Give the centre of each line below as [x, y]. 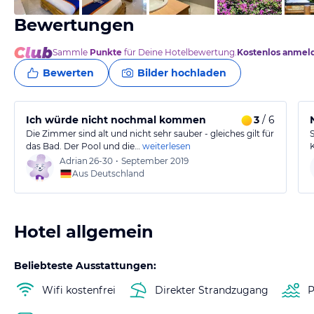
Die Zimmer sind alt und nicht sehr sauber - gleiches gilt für [150, 134]
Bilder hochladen [182, 73]
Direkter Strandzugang [212, 290]
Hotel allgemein [84, 232]
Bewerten [68, 73]
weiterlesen [166, 146]
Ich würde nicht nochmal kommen [116, 120]
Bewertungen [74, 25]
